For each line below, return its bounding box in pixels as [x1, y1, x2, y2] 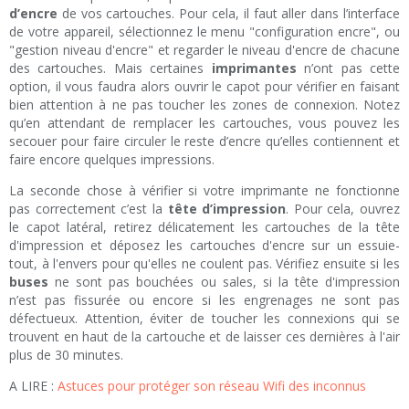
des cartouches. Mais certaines [9, 59, 212, 78]
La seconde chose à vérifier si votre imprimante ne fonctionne [9, 182, 400, 200]
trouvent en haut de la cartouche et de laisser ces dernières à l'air [9, 328, 400, 346]
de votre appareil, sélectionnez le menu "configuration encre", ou [9, 23, 400, 41]
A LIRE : [9, 377, 58, 395]
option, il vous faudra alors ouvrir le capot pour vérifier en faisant [9, 78, 400, 96]
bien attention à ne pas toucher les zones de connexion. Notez [9, 96, 400, 114]
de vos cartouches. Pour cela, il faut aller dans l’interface [58, 5, 400, 23]
